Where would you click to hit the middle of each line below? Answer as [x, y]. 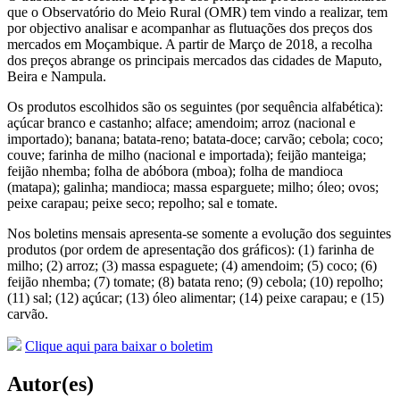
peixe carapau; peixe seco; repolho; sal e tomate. [142, 203]
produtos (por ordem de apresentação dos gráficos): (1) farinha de [191, 249]
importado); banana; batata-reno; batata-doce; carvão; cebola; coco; [195, 138]
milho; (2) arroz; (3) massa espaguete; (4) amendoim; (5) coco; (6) [192, 265]
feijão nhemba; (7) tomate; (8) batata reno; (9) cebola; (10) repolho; [195, 281]
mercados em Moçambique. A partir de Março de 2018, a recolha [190, 44]
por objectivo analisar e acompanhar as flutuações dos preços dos [190, 28]
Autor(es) [50, 383]
